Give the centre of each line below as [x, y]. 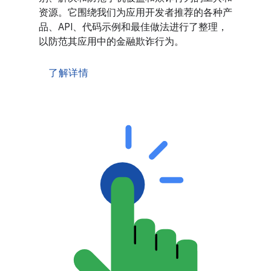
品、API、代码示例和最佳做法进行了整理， [133, 28]
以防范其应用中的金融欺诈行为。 [111, 42]
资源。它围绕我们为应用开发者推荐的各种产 [135, 13]
